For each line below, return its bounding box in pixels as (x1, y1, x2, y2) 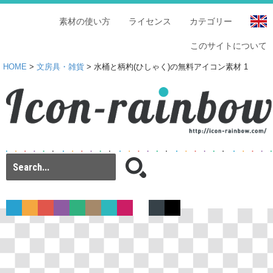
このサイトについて (190, 41, 267, 51)
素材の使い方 (59, 16, 110, 26)
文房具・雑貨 (37, 63, 84, 71)
